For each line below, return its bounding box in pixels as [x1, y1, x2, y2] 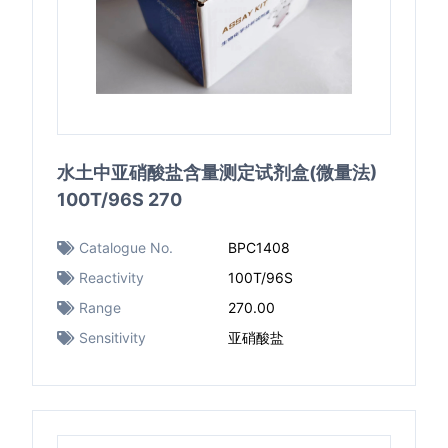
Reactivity [79, 269, 144, 286]
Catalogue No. [79, 239, 173, 256]
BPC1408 [228, 239, 290, 256]
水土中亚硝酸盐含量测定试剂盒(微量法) [57, 162, 377, 183]
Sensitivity [79, 329, 146, 346]
